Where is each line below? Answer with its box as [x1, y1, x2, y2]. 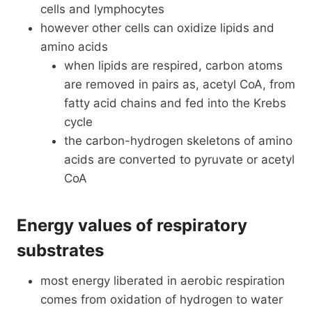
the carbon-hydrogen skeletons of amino [64, 133, 292, 148]
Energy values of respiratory [17, 214, 247, 235]
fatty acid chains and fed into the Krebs [64, 95, 286, 110]
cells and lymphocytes [40, 1, 164, 16]
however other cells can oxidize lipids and [40, 20, 274, 35]
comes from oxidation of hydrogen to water [40, 292, 283, 306]
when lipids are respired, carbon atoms [64, 58, 283, 72]
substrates [17, 240, 104, 260]
